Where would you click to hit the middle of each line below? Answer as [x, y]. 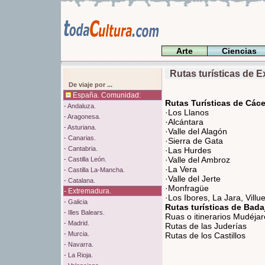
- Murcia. [77, 234]
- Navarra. [79, 244]
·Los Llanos [187, 112]
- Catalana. [80, 180]
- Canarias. [80, 138]
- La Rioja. [78, 255]
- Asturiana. [80, 127]
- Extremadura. [88, 191]
